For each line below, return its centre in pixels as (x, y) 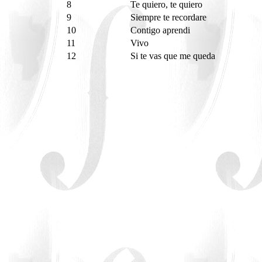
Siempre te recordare (170, 17)
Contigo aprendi (161, 30)
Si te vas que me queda (174, 56)
